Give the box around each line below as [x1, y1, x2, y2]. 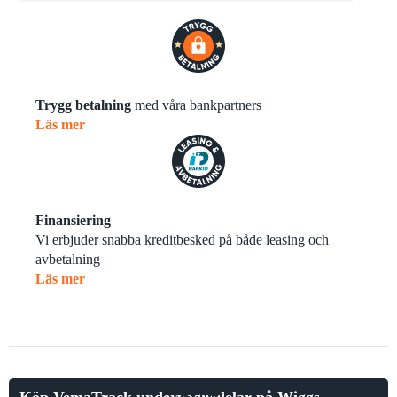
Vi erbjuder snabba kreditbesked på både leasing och [35, 232, 329, 247]
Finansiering [35, 213, 111, 228]
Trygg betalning [35, 97, 131, 113]
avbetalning [35, 252, 100, 267]
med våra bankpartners [131, 97, 261, 113]
